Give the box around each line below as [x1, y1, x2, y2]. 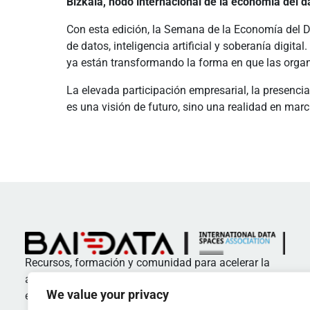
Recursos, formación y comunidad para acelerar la [25, 255, 270, 269]
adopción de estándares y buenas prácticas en [25, 272, 251, 286]
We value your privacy [46, 287, 169, 302]
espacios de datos [25, 289, 113, 302]
